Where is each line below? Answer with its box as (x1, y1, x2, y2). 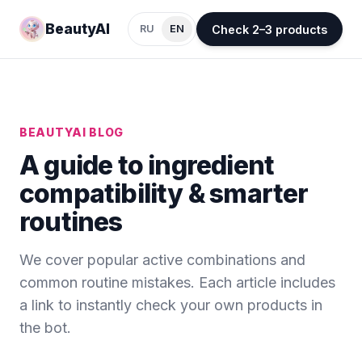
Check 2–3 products (211, 22, 327, 36)
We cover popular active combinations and (19, 251, 305, 268)
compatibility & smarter (19, 178, 309, 209)
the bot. (19, 319, 71, 336)
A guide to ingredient (19, 149, 275, 181)
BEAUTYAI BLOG (19, 125, 124, 139)
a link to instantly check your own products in (19, 297, 322, 314)
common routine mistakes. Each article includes (19, 274, 335, 291)
